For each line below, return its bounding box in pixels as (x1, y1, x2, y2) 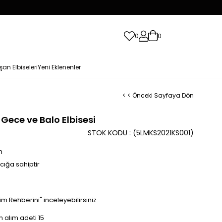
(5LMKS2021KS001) (133, 128, 194, 138)
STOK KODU (88, 128, 127, 138)
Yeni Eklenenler (37, 63, 81, 71)
